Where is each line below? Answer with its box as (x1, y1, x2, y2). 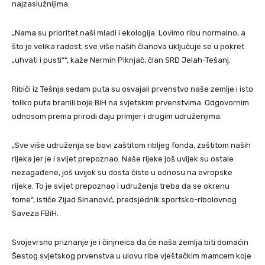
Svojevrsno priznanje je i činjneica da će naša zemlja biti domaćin (12, 238, 248, 247)
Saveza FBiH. (12, 209, 59, 218)
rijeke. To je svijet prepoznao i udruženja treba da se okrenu (12, 182, 230, 190)
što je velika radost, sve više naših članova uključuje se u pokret (12, 42, 244, 51)
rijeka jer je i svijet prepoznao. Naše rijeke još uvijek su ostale (12, 154, 234, 163)
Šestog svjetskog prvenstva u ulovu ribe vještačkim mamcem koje (12, 251, 251, 260)
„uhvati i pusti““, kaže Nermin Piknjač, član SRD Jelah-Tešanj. (12, 56, 231, 64)
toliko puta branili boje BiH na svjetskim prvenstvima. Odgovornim (12, 98, 249, 107)
